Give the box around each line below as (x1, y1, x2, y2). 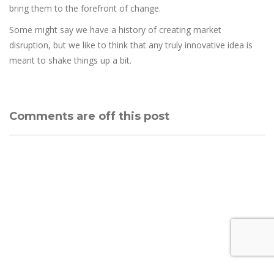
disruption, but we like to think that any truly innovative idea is (9, 39, 253, 51)
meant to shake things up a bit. (9, 54, 131, 67)
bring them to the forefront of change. (9, 2, 161, 15)
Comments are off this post (9, 109, 169, 124)
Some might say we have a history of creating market (9, 24, 221, 36)
